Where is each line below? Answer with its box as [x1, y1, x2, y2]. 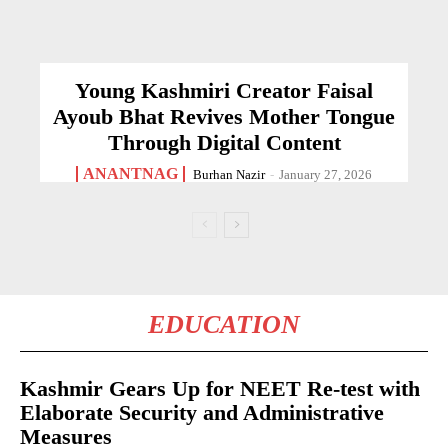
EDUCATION [148, 309, 300, 339]
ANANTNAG [83, 164, 178, 182]
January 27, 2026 [279, 166, 372, 182]
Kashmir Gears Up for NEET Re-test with [20, 375, 420, 401]
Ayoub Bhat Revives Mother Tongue [53, 103, 395, 129]
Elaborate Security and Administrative [20, 399, 384, 425]
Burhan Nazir [193, 166, 265, 182]
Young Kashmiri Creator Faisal [75, 77, 373, 103]
